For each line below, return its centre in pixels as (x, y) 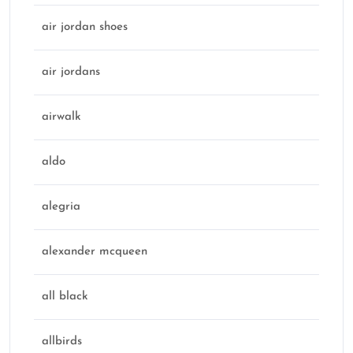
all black (65, 297)
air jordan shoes (85, 28)
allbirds (62, 342)
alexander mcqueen (95, 252)
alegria (61, 207)
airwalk (61, 117)
